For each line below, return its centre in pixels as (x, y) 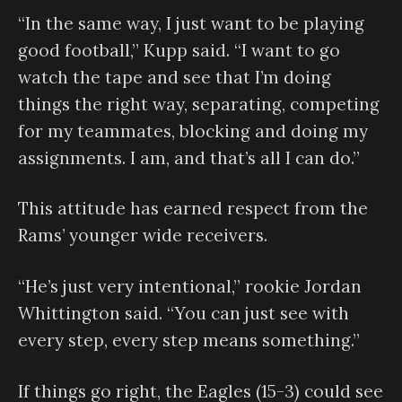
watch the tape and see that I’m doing (175, 77)
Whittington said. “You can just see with (184, 313)
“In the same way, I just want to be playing (191, 23)
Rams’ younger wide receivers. (143, 236)
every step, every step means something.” (189, 340)
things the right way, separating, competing (199, 104)
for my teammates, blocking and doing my (193, 131)
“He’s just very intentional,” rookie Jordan (190, 286)
